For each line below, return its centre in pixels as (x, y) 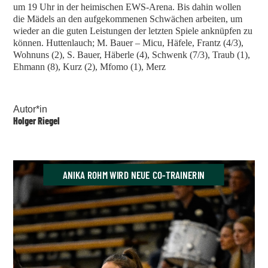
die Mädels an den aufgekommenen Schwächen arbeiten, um (128, 19)
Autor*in (31, 109)
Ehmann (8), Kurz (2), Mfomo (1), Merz (90, 67)
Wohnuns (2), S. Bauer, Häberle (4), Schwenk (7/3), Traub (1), (132, 55)
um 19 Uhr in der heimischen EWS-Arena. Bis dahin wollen (127, 7)
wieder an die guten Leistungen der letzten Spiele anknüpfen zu (133, 31)
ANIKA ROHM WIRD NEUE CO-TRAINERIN (134, 175)
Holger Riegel (37, 121)
